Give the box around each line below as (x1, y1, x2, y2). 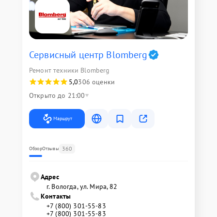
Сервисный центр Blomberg (29, 48, 148, 62)
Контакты (41, 192, 71, 201)
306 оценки (78, 77, 115, 87)
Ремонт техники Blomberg (29, 66, 110, 75)
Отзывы (42, 145, 59, 152)
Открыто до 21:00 (29, 91, 85, 100)
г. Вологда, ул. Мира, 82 (46, 182, 118, 191)
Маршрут (53, 115, 72, 122)
